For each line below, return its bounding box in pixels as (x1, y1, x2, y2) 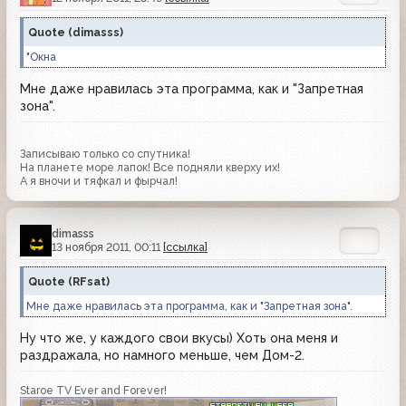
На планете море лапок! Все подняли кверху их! (20, 160, 280, 175)
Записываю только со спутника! (20, 147, 190, 161)
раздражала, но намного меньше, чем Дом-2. (20, 348, 304, 363)
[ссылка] (163, 240, 208, 255)
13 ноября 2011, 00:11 (52, 240, 163, 255)
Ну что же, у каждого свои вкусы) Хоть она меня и (20, 331, 338, 346)
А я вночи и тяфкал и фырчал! (20, 174, 178, 188)
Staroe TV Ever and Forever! (20, 382, 167, 397)
